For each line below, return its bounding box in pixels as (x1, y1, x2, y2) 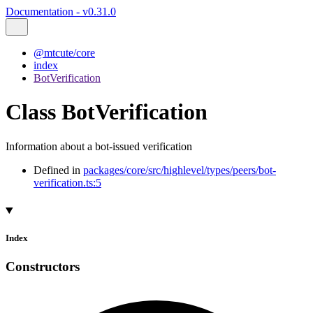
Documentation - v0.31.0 (6, 6, 116, 17)
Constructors (6, 259, 80, 275)
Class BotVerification (6, 99, 208, 125)
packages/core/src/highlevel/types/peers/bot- (83, 163, 276, 176)
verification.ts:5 (34, 176, 101, 189)
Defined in (34, 163, 83, 176)
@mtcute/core (34, 47, 95, 59)
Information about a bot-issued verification (6, 140, 192, 152)
